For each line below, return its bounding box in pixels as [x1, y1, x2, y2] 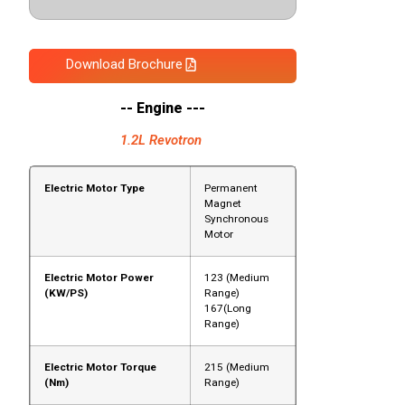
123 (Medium [203, 271, 269, 285]
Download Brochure [66, 56, 184, 73]
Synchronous [203, 212, 268, 226]
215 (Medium [203, 361, 269, 374]
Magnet [203, 197, 241, 211]
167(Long [203, 302, 251, 316]
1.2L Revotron [120, 132, 206, 149]
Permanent [203, 182, 258, 195]
